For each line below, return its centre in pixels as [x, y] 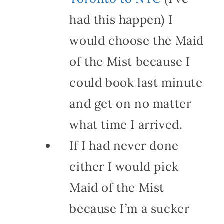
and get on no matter [131, 103]
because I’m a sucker [130, 208]
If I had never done [124, 145]
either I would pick [124, 166]
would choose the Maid [137, 40]
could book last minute [136, 82]
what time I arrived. [126, 124]
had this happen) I [121, 19]
